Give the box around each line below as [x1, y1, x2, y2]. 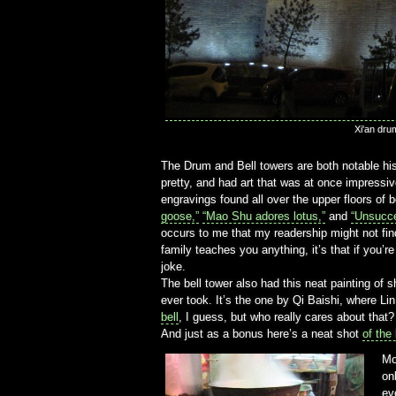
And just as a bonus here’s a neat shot [161, 326, 362, 340]
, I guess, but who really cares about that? [179, 309, 394, 324]
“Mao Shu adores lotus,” [202, 209, 325, 223]
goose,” [161, 209, 199, 223]
